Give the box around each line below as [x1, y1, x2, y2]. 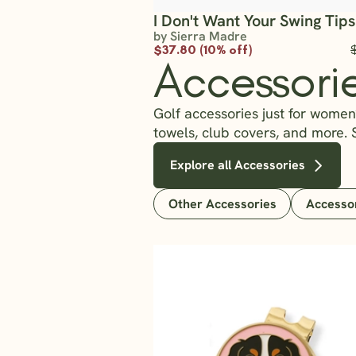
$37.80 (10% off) [153, 42, 253, 58]
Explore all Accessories [170, 157, 306, 174]
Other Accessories [168, 195, 277, 212]
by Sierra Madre [153, 28, 248, 45]
